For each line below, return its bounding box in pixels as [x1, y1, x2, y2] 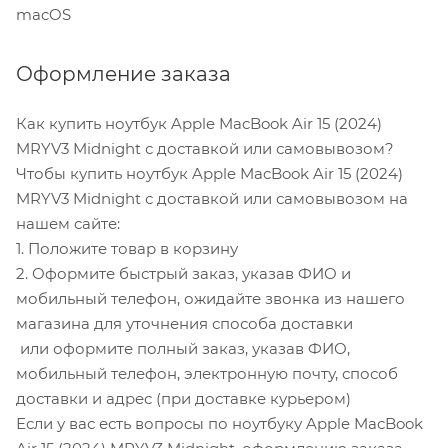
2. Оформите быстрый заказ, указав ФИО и [16, 264, 351, 284]
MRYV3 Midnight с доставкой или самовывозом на [16, 189, 408, 209]
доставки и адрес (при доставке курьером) [16, 389, 351, 409]
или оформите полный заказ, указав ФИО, [16, 339, 350, 359]
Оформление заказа [16, 62, 231, 87]
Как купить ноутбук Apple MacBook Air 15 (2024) [16, 114, 382, 134]
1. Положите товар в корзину [16, 239, 238, 259]
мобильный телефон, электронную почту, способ [16, 364, 398, 384]
